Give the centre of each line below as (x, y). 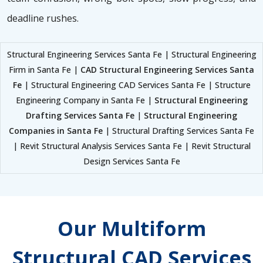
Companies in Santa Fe (56, 131)
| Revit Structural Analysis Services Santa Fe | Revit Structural (131, 146)
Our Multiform (131, 229)
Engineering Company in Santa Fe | (85, 100)
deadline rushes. (43, 18)
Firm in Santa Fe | (45, 70)
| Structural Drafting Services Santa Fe (178, 131)
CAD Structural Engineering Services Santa (167, 70)
